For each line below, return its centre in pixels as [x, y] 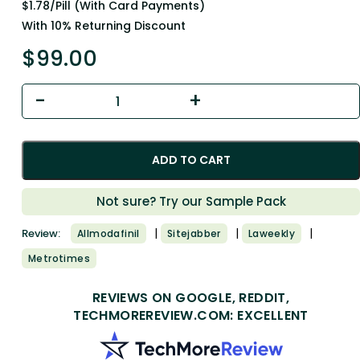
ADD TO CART [191, 160]
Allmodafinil [108, 234]
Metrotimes [59, 259]
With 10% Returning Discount [104, 26]
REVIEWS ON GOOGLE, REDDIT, [191, 298]
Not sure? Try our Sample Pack [191, 202]
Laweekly [272, 234]
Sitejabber [194, 234]
